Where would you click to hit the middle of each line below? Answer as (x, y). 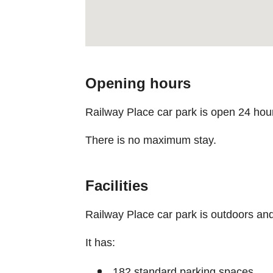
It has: (100, 242)
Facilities (116, 185)
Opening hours (138, 83)
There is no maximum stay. (151, 140)
